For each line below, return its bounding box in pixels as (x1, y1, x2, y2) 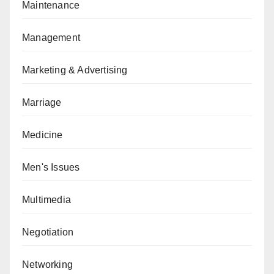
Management (22, 32, 80, 43)
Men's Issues (22, 162, 80, 172)
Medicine (22, 130, 63, 140)
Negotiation (22, 227, 74, 237)
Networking (22, 259, 73, 270)
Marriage (22, 97, 62, 108)
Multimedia (22, 194, 71, 205)
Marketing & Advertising (22, 65, 128, 75)
